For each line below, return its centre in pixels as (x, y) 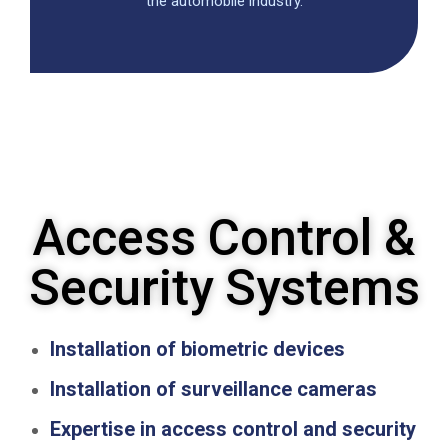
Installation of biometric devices (197, 348)
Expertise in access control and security (233, 428)
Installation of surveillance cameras (213, 388)
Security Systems (224, 287)
